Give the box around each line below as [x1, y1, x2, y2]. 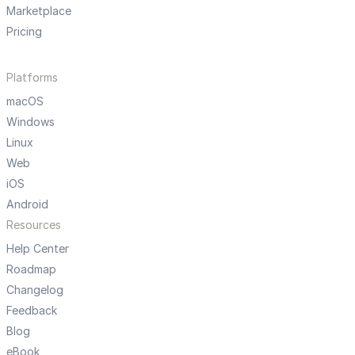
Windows [6, 115, 55, 129]
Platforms [6, 71, 58, 85]
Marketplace [6, 4, 71, 18]
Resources [6, 218, 61, 232]
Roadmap [6, 262, 56, 277]
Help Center [6, 242, 69, 256]
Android [6, 197, 48, 212]
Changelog [6, 283, 63, 297]
